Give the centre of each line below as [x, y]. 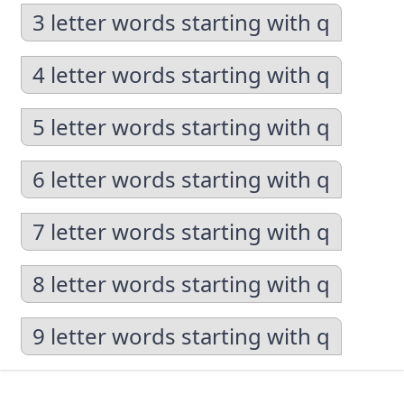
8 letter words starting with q [181, 284]
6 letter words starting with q [181, 179]
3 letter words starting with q [181, 22]
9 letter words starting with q [181, 336]
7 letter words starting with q [181, 231]
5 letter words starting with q [181, 127]
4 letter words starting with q [181, 74]
